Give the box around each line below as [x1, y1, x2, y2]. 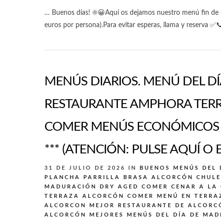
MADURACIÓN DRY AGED [44, 184, 139, 189]
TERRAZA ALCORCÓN [44, 193, 124, 199]
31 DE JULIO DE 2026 [44, 165, 128, 171]
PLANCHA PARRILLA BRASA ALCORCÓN [44, 174, 193, 180]
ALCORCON [44, 202, 86, 208]
